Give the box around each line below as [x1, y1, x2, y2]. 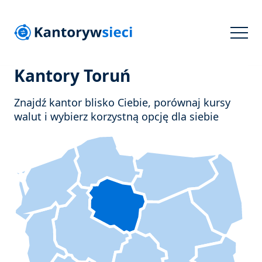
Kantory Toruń [14, 64, 130, 87]
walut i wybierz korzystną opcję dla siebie [14, 109, 219, 124]
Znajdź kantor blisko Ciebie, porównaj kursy [14, 95, 230, 110]
